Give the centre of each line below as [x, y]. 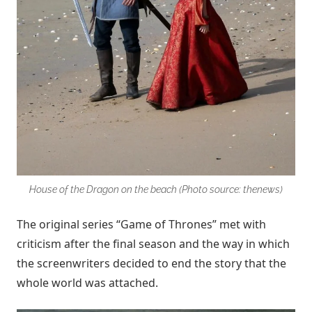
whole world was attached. [87, 282]
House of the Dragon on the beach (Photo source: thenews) [156, 189]
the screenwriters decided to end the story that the [151, 263]
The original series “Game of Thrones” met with [141, 224]
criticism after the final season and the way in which [153, 243]
